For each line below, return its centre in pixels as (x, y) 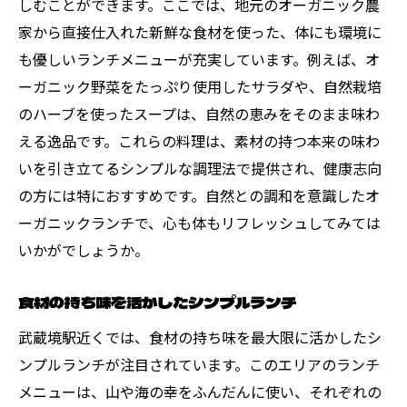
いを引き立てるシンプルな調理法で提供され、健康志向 (200, 168)
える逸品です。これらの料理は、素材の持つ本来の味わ (199, 140)
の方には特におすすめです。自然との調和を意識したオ (199, 195)
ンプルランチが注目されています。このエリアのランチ (199, 364)
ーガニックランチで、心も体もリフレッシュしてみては (199, 222)
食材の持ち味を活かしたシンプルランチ (157, 302)
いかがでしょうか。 (84, 249)
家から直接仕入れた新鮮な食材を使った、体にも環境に (200, 31)
